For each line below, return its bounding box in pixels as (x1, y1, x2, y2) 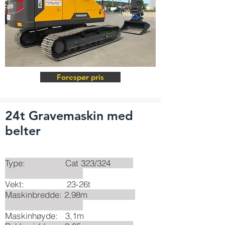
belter (5, 123, 44, 138)
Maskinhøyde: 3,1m (5, 210, 84, 221)
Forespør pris (57, 72, 104, 82)
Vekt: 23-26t (5, 179, 90, 189)
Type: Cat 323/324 (5, 158, 133, 168)
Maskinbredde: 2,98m (5, 189, 135, 200)
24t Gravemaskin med (5, 108, 133, 123)
